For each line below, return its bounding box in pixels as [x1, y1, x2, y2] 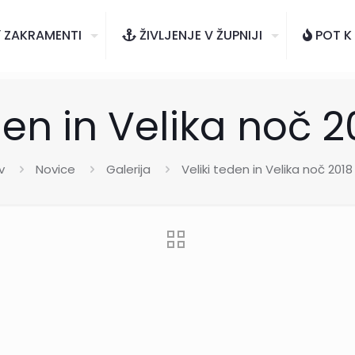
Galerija [105, 161, 151, 177]
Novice [35, 161, 75, 177]
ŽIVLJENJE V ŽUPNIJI [136, 26, 262, 44]
